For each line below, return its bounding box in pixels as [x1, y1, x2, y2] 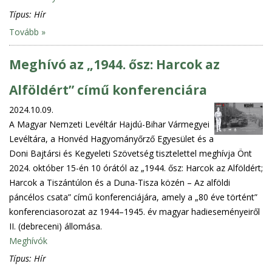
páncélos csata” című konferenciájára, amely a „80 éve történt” [9, 191, 257, 203]
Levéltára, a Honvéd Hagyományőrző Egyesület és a [9, 132, 214, 144]
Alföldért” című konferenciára [9, 81, 207, 98]
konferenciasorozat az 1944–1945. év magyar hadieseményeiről [9, 205, 260, 217]
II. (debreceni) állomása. [9, 220, 102, 232]
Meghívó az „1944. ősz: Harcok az [9, 55, 220, 73]
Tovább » [9, 25, 46, 38]
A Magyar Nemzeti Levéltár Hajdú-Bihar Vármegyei [9, 118, 209, 130]
